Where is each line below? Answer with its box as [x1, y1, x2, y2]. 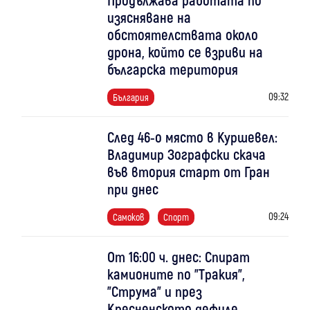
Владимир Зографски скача [107, 145, 266, 163]
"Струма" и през [107, 282, 202, 300]
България [112, 91, 149, 103]
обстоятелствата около [107, 25, 258, 43]
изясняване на [107, 8, 191, 26]
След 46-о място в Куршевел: [107, 127, 277, 145]
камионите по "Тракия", [107, 264, 245, 282]
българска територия [107, 60, 238, 77]
